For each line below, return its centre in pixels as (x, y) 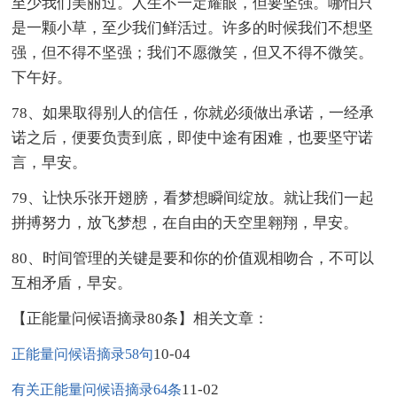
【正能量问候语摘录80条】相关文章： (140, 318)
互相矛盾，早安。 (72, 283)
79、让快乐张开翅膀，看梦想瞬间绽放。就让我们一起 (193, 198)
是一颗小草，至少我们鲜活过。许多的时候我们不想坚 (193, 27)
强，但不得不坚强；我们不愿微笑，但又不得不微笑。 (193, 52)
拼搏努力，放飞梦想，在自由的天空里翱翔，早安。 (185, 222)
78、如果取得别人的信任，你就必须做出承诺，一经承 (193, 113)
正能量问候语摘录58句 (83, 354)
